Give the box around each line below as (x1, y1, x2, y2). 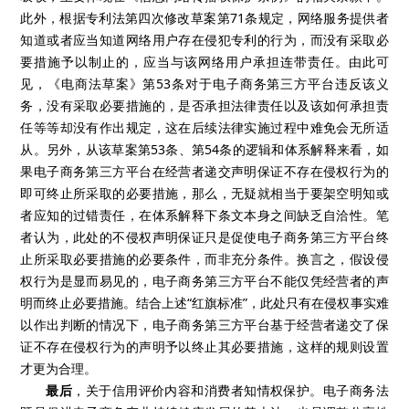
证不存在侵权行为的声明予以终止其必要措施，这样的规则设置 (20, 338, 389, 355)
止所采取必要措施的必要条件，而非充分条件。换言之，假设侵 (20, 250, 389, 267)
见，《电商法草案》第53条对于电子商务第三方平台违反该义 (20, 75, 389, 92)
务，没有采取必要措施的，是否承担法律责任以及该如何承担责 (20, 97, 389, 114)
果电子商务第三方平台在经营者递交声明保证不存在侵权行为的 (20, 163, 389, 180)
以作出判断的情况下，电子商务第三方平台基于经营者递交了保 (20, 316, 389, 333)
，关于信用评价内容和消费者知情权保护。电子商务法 (72, 382, 389, 399)
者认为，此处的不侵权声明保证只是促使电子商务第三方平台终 (20, 228, 389, 246)
